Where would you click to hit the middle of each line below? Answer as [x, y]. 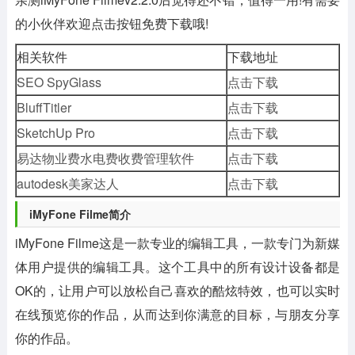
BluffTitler [44, 107]
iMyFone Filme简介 [80, 214]
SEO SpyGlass [59, 82]
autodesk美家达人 [68, 183]
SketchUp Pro [56, 133]
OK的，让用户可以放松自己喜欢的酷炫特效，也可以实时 [177, 290]
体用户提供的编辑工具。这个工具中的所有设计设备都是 [177, 267]
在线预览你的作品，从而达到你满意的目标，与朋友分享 [177, 314]
